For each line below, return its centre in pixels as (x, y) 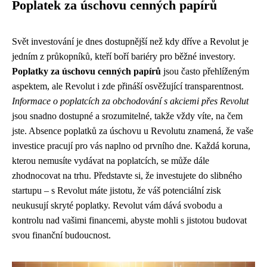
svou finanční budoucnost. (61, 235)
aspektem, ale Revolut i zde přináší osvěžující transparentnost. (128, 86)
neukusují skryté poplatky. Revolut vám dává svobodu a (117, 205)
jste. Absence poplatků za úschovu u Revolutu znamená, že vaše (133, 131)
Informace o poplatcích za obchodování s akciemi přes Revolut (130, 101)
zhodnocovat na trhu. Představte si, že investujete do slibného (127, 176)
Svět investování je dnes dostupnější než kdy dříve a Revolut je (130, 41)
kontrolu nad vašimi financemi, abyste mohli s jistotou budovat (129, 220)
